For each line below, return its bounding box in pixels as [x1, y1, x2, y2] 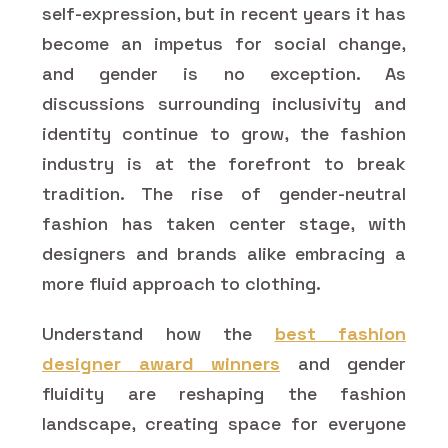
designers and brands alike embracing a [42, 241, 406, 265]
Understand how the [42, 321, 275, 345]
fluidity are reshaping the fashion [42, 381, 406, 405]
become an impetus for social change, [42, 31, 406, 55]
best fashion [274, 321, 406, 345]
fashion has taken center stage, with [42, 211, 406, 235]
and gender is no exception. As [42, 61, 406, 85]
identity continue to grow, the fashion [42, 121, 406, 145]
